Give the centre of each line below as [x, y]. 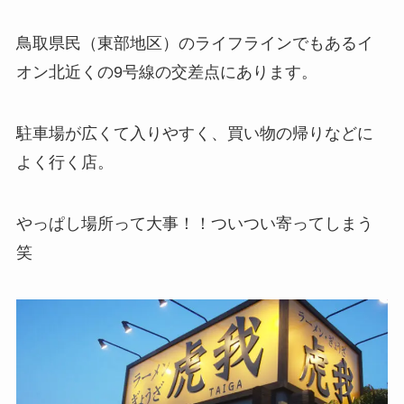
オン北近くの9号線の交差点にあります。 [166, 73]
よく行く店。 [64, 162]
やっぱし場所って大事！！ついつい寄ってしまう [194, 223]
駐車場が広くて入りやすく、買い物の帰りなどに [194, 133]
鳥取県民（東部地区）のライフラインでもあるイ [194, 44]
